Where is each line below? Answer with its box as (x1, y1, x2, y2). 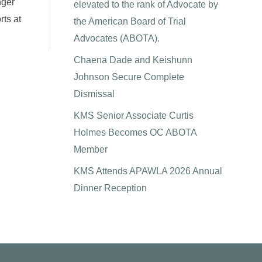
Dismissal (73, 89, 115, 99)
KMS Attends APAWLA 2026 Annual (73, 166, 222, 176)
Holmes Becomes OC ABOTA (73, 127, 196, 137)
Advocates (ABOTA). (73, 33, 160, 43)
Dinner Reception (73, 183, 147, 193)
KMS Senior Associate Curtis (73, 111, 194, 120)
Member (73, 144, 108, 154)
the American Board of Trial (73, 16, 186, 26)
